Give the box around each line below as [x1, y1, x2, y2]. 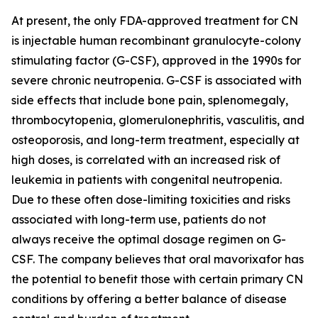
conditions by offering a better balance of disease [11, 292, 287, 306]
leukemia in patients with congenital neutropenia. [11, 172, 282, 187]
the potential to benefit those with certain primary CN [11, 272, 303, 286]
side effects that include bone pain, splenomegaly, [11, 93, 288, 107]
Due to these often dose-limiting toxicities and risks [11, 192, 290, 207]
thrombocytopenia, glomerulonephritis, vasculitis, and [11, 113, 305, 127]
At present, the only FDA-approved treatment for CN [11, 13, 298, 28]
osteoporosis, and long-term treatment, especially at [11, 133, 300, 147]
